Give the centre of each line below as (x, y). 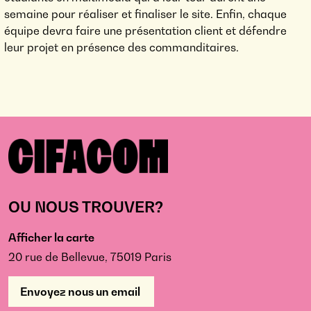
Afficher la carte (51, 238)
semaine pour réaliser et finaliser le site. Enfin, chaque (145, 14)
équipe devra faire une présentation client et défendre (145, 31)
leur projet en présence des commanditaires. (121, 48)
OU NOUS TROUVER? (86, 207)
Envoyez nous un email (81, 292)
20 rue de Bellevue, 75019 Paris (90, 257)
